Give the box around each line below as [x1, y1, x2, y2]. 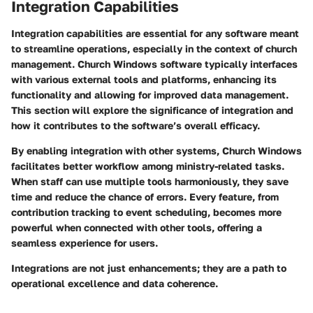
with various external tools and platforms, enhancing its [11, 73, 277, 85]
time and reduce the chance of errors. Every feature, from [11, 190, 279, 203]
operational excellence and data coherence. [11, 277, 218, 289]
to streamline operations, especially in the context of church [11, 42, 297, 54]
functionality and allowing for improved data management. [11, 88, 289, 101]
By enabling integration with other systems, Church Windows [11, 144, 302, 156]
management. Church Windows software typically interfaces [11, 57, 298, 70]
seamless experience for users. [11, 236, 158, 249]
